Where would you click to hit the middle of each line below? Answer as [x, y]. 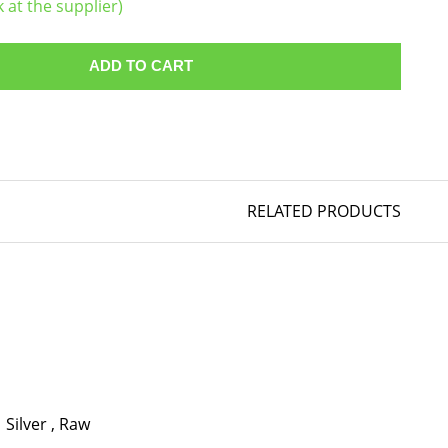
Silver [28, 424]
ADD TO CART [141, 65]
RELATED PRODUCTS [324, 211]
